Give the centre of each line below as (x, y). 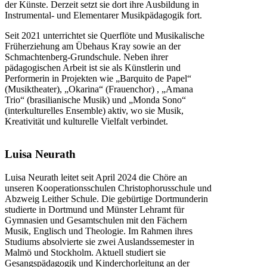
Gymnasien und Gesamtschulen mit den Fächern (96, 220)
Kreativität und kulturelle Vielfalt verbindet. (86, 122)
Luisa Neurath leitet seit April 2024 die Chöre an (96, 177)
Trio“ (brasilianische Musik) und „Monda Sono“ (95, 100)
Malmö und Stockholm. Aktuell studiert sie (85, 252)
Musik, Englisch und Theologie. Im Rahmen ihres (99, 231)
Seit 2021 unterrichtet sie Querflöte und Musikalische (105, 36)
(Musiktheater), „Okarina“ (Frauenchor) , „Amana (99, 89)
